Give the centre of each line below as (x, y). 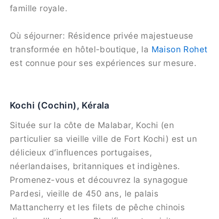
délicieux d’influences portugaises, (81, 153)
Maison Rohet (179, 49)
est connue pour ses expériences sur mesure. (103, 63)
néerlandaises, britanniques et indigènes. (95, 166)
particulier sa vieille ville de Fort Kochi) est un (103, 139)
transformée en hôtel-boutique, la (81, 49)
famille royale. (39, 9)
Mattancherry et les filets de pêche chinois (98, 208)
